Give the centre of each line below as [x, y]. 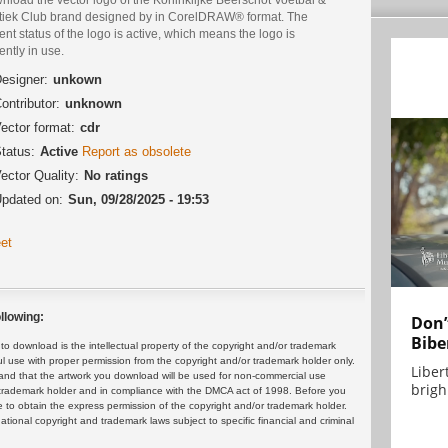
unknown [93, 104]
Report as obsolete [136, 152]
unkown [77, 80]
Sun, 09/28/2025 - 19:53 [138, 200]
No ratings [116, 176]
